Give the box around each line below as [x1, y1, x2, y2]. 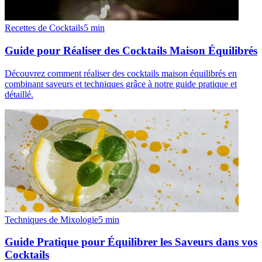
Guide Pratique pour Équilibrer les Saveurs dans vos [5, 236, 257, 249]
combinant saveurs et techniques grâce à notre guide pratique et [5, 78, 237, 89]
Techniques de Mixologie [5, 214, 98, 225]
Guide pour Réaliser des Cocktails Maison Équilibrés [5, 44, 257, 57]
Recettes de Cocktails [5, 23, 84, 33]
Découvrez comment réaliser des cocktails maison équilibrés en [5, 68, 237, 78]
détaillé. [5, 89, 33, 99]
